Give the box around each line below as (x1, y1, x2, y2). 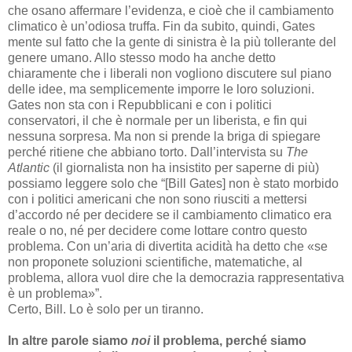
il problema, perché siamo (153, 334, 306, 348)
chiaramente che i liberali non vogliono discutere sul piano (8, 67, 332, 81)
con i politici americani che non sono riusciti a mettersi (8, 192, 307, 207)
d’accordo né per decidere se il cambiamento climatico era (8, 208, 332, 222)
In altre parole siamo (8, 334, 131, 348)
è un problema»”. (8, 287, 102, 301)
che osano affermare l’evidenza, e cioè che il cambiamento (8, 4, 334, 18)
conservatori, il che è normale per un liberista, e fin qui (8, 114, 307, 128)
